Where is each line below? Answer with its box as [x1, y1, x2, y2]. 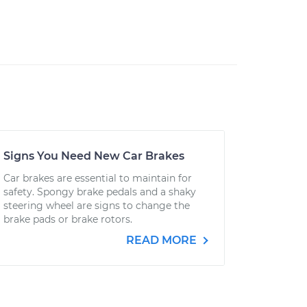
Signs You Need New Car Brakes [3, 149, 184, 162]
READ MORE [125, 234, 199, 247]
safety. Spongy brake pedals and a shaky [3, 186, 196, 198]
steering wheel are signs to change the [3, 199, 190, 212]
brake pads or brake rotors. [3, 213, 132, 225]
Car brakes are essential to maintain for [3, 172, 192, 184]
